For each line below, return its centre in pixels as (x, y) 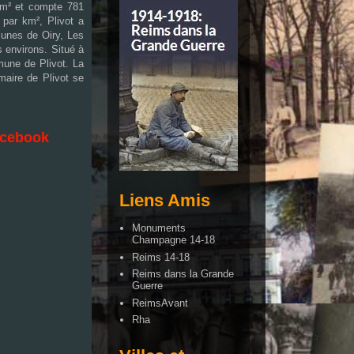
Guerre (148, 286)
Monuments (159, 228)
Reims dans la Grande (183, 274)
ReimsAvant (160, 303)
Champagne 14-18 (174, 240)
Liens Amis (165, 200)
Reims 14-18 (161, 257)
